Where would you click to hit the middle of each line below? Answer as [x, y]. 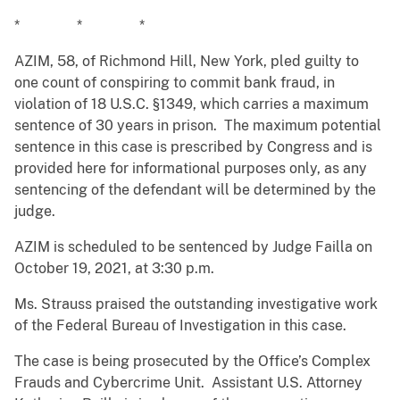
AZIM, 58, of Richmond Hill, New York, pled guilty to [187, 62]
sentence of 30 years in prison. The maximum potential [198, 126]
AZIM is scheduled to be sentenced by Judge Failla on [193, 247]
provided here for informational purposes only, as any [191, 169]
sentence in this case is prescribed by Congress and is [193, 147]
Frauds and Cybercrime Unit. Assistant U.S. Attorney [188, 383]
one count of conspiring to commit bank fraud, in [175, 83]
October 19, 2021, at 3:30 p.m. [114, 269]
